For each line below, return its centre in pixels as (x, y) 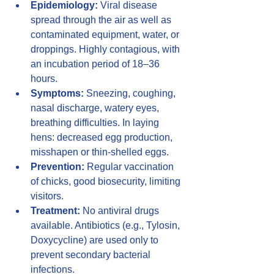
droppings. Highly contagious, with (106, 49)
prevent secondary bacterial (92, 254)
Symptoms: (57, 93)
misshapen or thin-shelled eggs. (100, 152)
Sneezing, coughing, (131, 93)
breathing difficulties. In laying (96, 122)
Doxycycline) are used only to (96, 240)
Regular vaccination (130, 166)
